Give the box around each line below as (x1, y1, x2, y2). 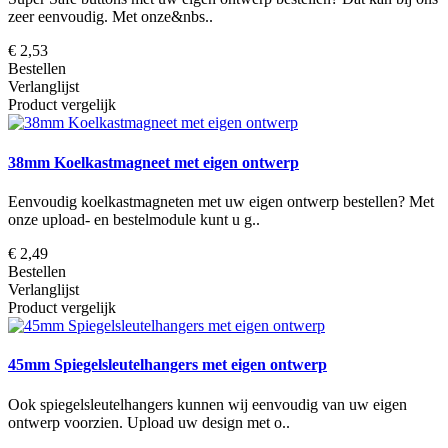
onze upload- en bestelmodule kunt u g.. (8, 210, 260, 228)
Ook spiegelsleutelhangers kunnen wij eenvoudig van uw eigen (8, 395, 407, 413)
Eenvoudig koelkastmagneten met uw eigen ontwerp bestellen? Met (8, 192, 434, 210)
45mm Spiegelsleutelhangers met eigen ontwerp (8, 356, 327, 374)
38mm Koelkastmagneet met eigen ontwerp (8, 153, 299, 171)
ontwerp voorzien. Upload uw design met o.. (8, 413, 290, 431)
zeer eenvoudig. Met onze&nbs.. (8, 8, 213, 26)
